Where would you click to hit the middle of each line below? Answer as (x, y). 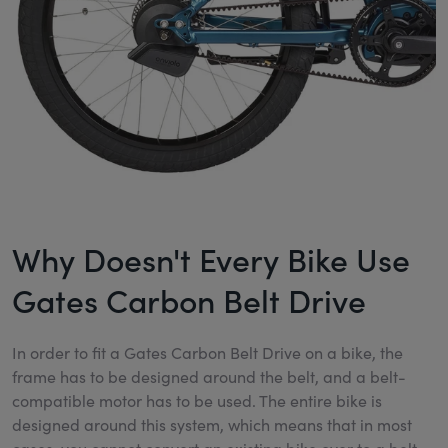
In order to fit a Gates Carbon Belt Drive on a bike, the (207, 352)
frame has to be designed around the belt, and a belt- (209, 376)
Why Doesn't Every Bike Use (211, 258)
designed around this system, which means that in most (212, 424)
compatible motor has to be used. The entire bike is (197, 400)
